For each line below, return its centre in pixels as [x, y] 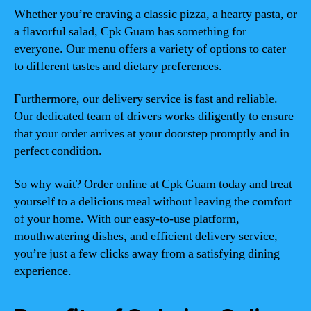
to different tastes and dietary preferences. [118, 66]
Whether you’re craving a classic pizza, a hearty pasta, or [155, 14]
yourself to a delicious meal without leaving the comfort [153, 201]
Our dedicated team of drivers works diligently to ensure [154, 116]
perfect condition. [58, 151]
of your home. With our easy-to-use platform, [127, 219]
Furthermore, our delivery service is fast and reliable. [146, 99]
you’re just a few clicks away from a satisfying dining [147, 253]
